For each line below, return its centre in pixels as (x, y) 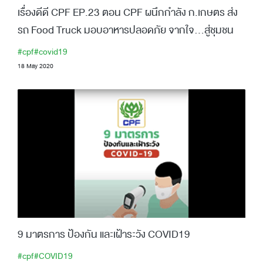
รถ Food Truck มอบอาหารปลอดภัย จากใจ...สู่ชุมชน (126, 30)
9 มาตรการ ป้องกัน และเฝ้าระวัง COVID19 (104, 234)
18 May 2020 (36, 66)
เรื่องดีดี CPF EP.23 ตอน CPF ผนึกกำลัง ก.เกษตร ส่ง (128, 12)
